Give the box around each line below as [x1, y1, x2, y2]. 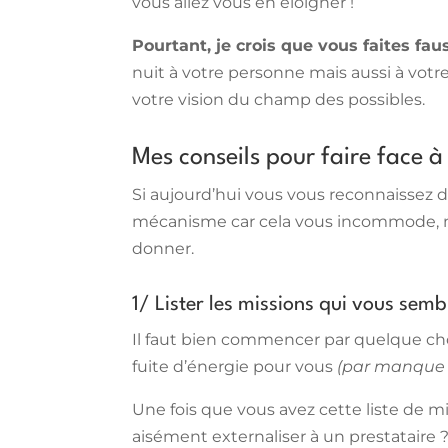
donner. [132, 238, 194, 258]
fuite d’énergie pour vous [132, 356, 337, 376]
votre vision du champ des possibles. [132, 89, 425, 109]
